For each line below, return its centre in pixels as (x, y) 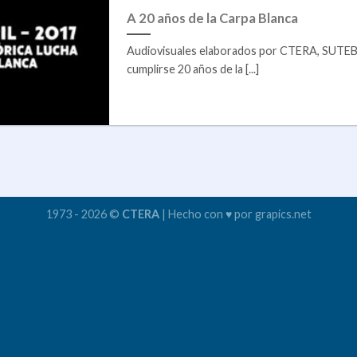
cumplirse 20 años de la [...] (192, 69)
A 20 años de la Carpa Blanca (212, 18)
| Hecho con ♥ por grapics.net (235, 214)
